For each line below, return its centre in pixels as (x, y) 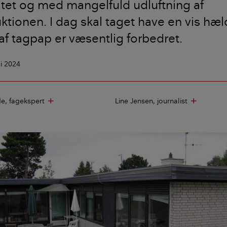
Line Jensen (134, 101)
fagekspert (27, 101)
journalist (172, 101)
